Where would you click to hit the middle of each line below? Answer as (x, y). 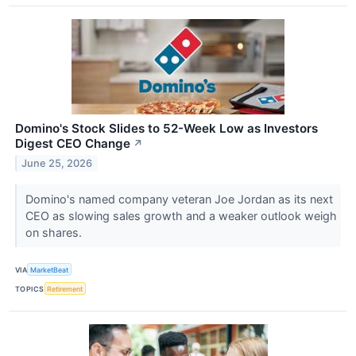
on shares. (55, 233)
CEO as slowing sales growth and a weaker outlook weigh (181, 216)
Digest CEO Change (73, 144)
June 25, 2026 (57, 163)
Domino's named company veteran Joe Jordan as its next (179, 199)
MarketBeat (50, 269)
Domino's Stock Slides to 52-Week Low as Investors (166, 129)
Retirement (65, 288)
